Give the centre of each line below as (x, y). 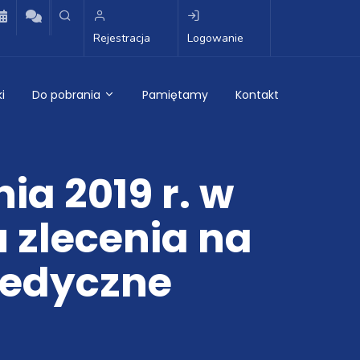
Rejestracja (122, 38)
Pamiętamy (175, 95)
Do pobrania (68, 95)
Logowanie (215, 38)
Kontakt (257, 95)
